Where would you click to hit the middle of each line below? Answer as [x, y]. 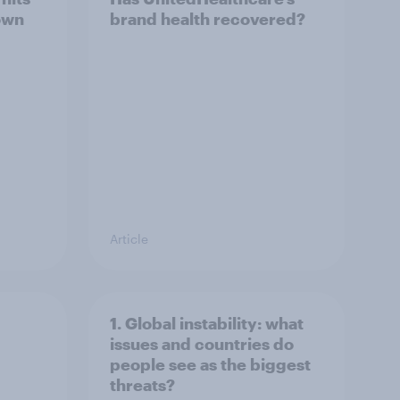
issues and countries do [202, 344]
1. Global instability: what [207, 323]
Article [129, 239]
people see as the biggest [210, 364]
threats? [142, 385]
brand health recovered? [208, 19]
